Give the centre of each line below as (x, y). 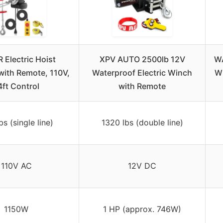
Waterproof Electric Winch (142, 73)
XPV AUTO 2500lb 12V (142, 59)
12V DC (142, 166)
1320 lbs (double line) (142, 123)
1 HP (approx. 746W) (142, 209)
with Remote (142, 86)
